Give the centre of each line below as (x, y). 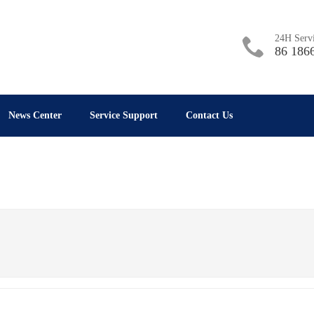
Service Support (124, 115)
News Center (35, 115)
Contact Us (210, 115)
